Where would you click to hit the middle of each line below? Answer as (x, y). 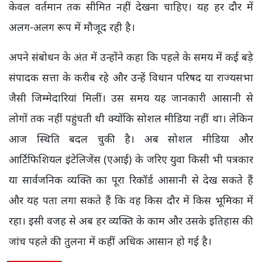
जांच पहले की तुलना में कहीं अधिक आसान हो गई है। (110, 241)
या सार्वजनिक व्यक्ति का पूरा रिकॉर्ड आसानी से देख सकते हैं (131, 180)
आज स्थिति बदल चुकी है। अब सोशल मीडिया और (131, 139)
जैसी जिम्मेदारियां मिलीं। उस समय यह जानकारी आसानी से (131, 98)
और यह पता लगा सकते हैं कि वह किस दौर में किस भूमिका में (131, 200)
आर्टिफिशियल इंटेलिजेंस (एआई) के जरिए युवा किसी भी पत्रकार (131, 159)
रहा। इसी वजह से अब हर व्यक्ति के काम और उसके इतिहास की (131, 221)
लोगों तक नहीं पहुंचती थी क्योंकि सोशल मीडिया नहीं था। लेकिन (131, 118)
